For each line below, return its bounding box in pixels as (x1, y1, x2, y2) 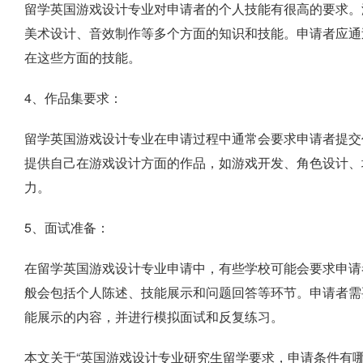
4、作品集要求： (24, 88, 122, 107)
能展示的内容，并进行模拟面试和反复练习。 (24, 307, 284, 326)
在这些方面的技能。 (24, 48, 141, 66)
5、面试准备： (24, 218, 109, 237)
